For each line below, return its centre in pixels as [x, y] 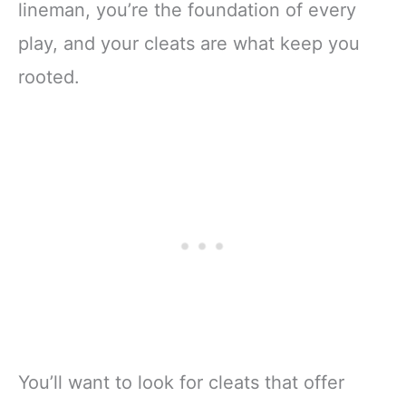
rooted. [49, 77]
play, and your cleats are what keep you [189, 43]
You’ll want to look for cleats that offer [181, 382]
